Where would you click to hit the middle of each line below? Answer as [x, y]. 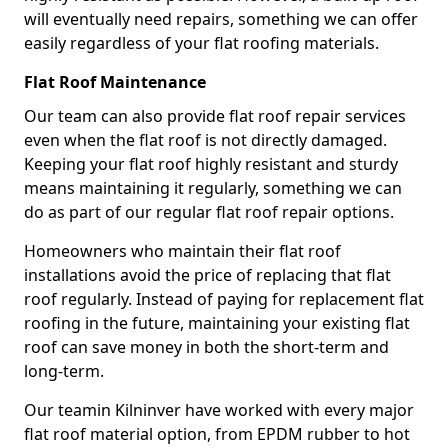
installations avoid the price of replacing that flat [207, 275]
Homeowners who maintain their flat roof [182, 251]
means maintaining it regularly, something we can [213, 188]
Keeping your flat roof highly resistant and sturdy [211, 164]
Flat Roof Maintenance [115, 82]
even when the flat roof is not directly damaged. [205, 140]
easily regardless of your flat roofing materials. [201, 43]
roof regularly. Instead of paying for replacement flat [224, 299]
